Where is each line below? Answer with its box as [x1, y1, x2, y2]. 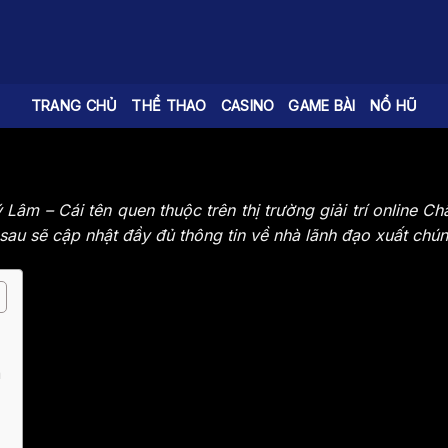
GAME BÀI [288, 97, 356, 114]
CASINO [220, 97, 275, 114]
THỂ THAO [131, 97, 207, 114]
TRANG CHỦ [30, 97, 118, 114]
